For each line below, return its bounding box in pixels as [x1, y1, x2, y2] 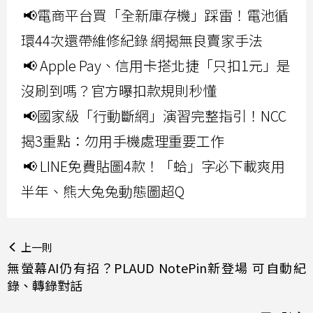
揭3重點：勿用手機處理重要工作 [21, 130, 224, 151]
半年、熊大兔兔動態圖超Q [21, 180, 184, 201]
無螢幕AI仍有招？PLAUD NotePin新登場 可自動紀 [7, 258, 306, 277]
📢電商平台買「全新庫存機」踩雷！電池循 [23, 4, 289, 25]
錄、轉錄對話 [7, 275, 82, 294]
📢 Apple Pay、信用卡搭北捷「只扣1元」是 [23, 54, 291, 75]
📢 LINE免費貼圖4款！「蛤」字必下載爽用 [23, 155, 285, 176]
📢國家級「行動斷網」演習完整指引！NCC [23, 105, 286, 126]
